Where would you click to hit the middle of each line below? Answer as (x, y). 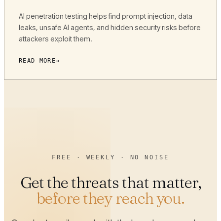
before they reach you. (110, 198)
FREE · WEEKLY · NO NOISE (110, 157)
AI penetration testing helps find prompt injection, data (105, 16)
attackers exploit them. (55, 39)
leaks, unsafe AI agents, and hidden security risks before (110, 28)
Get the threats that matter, (110, 183)
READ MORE (37, 61)
